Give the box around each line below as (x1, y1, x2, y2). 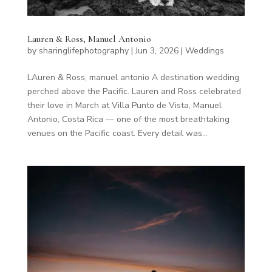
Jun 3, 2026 (135, 44, 178, 56)
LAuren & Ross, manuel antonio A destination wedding (27, 71, 239, 83)
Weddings (185, 44, 224, 56)
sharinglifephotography (38, 44, 129, 56)
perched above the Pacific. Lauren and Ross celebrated (27, 85, 241, 97)
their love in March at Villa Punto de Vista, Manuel (27, 99, 222, 111)
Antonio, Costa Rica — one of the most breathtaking (27, 113, 229, 125)
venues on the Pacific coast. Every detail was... (27, 127, 208, 139)
